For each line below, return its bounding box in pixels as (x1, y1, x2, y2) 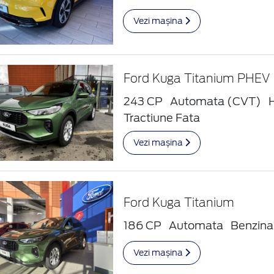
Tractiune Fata (124, 111, 201, 124)
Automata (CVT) (170, 94, 262, 108)
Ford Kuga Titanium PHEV (124, 73, 270, 85)
